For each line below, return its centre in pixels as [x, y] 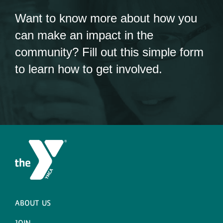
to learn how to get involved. [88, 69]
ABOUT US [33, 202]
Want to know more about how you [106, 18]
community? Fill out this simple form [109, 52]
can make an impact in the [84, 35]
